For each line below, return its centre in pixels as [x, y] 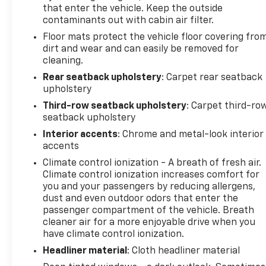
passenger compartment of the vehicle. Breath [149, 210]
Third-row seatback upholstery [115, 106]
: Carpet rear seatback [212, 77]
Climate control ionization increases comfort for [151, 175]
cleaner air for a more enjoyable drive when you [149, 222]
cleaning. [63, 61]
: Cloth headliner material [184, 251]
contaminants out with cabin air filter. [129, 20]
